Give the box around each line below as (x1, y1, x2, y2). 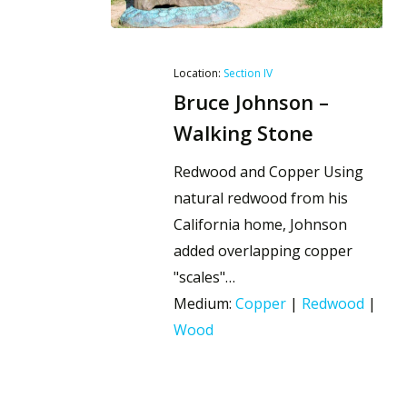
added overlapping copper (173, 241, 352, 261)
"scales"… (173, 267, 235, 287)
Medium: (173, 293, 235, 313)
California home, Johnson (173, 214, 347, 234)
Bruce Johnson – (173, 88, 329, 115)
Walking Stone (173, 119, 313, 146)
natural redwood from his (173, 188, 348, 208)
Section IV (223, 65, 273, 81)
